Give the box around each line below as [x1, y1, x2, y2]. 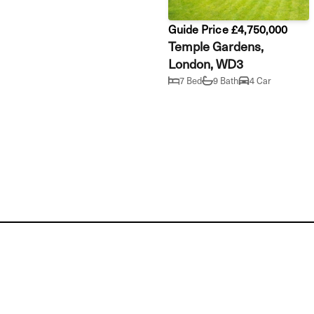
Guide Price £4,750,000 [168, 20, 288, 37]
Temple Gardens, [168, 36, 264, 55]
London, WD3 [168, 53, 244, 73]
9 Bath [213, 74, 239, 88]
